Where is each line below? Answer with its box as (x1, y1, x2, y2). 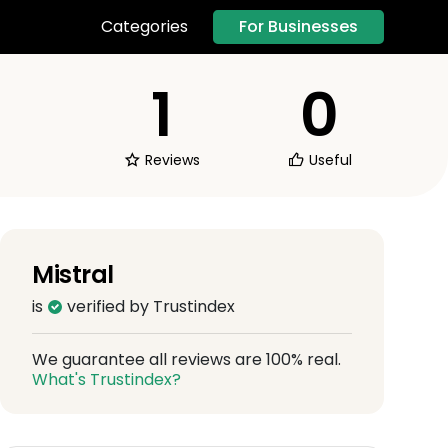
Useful (304, 149, 352, 170)
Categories (101, 15, 188, 39)
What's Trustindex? (32, 367, 181, 391)
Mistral (32, 257, 114, 291)
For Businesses (239, 14, 358, 38)
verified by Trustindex (63, 294, 235, 318)
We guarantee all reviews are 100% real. (32, 347, 341, 371)
